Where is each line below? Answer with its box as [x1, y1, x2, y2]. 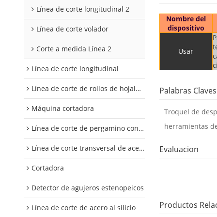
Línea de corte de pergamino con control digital [31, 124, 139, 133]
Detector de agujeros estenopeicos [31, 183, 144, 192]
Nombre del [166, 14, 206, 24]
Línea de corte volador [36, 24, 108, 33]
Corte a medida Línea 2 [36, 44, 111, 53]
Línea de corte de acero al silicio [31, 203, 136, 212]
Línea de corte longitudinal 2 [36, 4, 129, 14]
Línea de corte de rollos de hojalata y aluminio [31, 84, 136, 93]
